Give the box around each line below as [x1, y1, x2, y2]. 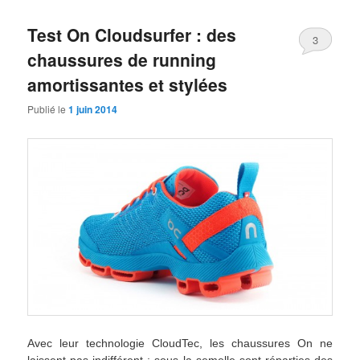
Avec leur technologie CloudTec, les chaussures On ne [27, 336, 333, 350]
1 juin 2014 [68, 102, 118, 117]
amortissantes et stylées [27, 72, 228, 96]
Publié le [27, 102, 69, 117]
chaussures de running [27, 47, 217, 72]
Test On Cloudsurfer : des [27, 22, 237, 47]
